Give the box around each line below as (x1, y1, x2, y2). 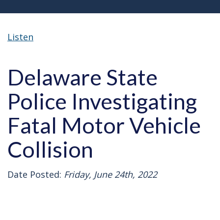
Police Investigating (7, 87, 197, 114)
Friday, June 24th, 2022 (61, 168, 157, 180)
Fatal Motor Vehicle (7, 111, 201, 138)
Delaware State (7, 63, 158, 90)
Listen (7, 30, 33, 43)
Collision (7, 136, 93, 163)
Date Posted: (7, 168, 61, 180)
